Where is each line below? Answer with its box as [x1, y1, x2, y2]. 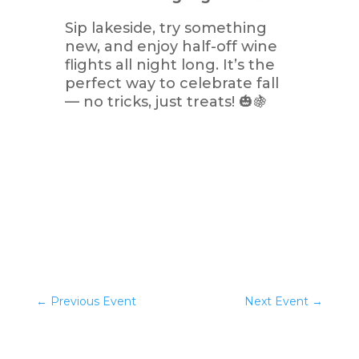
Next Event [244, 294, 309, 309]
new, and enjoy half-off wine [64, 38, 277, 55]
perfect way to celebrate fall [64, 75, 279, 92]
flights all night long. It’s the [64, 56, 275, 74]
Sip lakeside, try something [64, 19, 267, 37]
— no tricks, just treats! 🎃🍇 [64, 93, 268, 111]
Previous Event [50, 294, 136, 309]
